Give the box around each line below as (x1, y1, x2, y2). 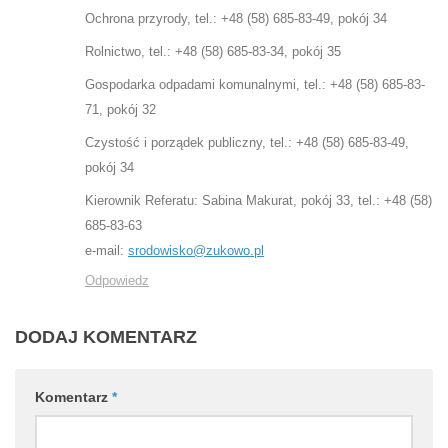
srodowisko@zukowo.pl (128, 242, 264, 258)
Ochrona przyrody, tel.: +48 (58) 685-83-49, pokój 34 (85, 10, 387, 26)
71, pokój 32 (85, 101, 156, 117)
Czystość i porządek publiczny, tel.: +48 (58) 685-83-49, (85, 134, 409, 150)
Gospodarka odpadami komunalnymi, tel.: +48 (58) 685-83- (85, 76, 425, 92)
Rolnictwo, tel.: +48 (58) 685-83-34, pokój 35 (85, 43, 341, 59)
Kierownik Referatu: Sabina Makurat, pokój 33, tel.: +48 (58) (85, 192, 432, 208)
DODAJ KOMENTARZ (15, 326, 197, 347)
